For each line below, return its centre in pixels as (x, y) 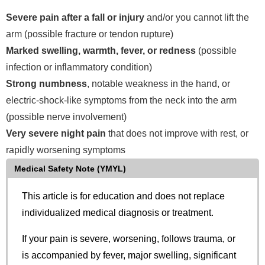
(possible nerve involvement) (66, 116)
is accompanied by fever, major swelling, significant (129, 255)
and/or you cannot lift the (197, 17)
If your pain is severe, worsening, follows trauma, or (129, 239)
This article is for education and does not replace (123, 196)
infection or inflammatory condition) (79, 67)
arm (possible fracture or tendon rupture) (90, 33)
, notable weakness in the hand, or (159, 83)
